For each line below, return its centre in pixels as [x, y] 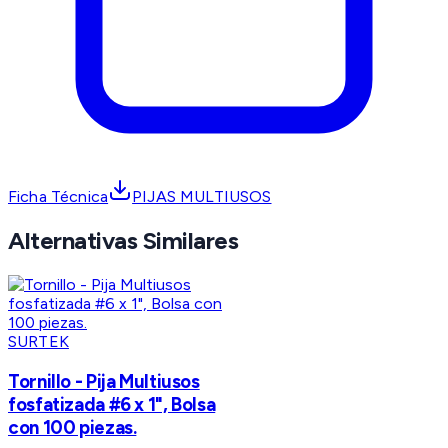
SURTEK [38, 342]
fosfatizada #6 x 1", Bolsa [112, 404]
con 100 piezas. [72, 427]
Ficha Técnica [58, 197]
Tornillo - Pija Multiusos [104, 381]
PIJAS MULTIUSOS [202, 197]
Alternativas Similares [123, 241]
